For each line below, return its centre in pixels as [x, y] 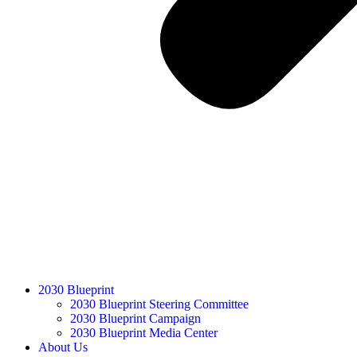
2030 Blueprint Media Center [144, 333]
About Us [63, 347]
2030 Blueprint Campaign [135, 318]
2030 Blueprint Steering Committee [159, 304]
